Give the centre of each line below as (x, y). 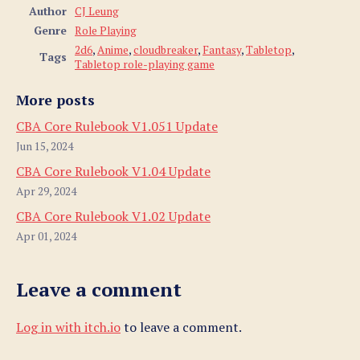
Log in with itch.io (68, 327)
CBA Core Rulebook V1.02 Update (113, 216)
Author (48, 11)
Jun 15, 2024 (45, 146)
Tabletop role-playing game (145, 64)
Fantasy (222, 49)
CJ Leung (97, 11)
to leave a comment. (181, 327)
